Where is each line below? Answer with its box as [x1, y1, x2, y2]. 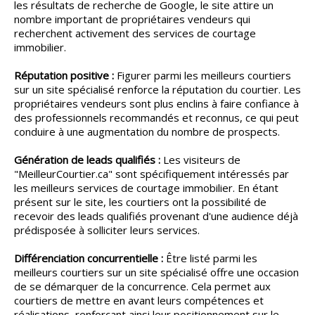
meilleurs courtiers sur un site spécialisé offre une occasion [14, 265, 299, 280]
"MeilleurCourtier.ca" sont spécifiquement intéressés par [14, 167, 289, 181]
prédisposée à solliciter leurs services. [14, 223, 200, 238]
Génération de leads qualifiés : [14, 153, 160, 167]
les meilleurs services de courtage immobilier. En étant [14, 181, 278, 195]
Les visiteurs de [160, 153, 240, 167]
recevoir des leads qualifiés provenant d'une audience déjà [14, 209, 298, 224]
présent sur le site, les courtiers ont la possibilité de [14, 195, 266, 210]
